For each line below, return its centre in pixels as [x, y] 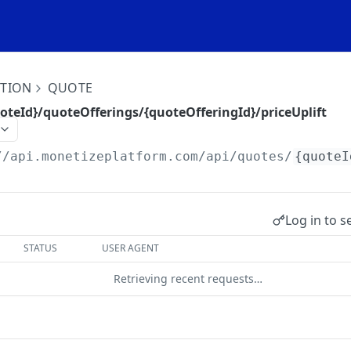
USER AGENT [131, 248]
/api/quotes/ [245, 156]
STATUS [41, 248]
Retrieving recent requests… [188, 279]
